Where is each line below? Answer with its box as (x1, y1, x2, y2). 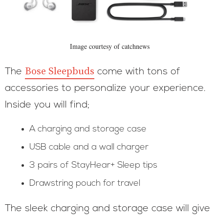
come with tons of (94, 67, 180, 77)
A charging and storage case (29, 125, 147, 134)
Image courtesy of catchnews (69, 42, 150, 51)
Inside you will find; (5, 100, 89, 110)
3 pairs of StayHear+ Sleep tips (29, 161, 157, 170)
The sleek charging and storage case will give (5, 204, 210, 214)
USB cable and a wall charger (29, 143, 149, 152)
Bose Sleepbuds (25, 66, 94, 78)
